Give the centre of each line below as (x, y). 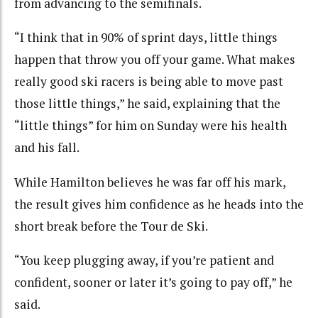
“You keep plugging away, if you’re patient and (144, 261)
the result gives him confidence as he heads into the (159, 204)
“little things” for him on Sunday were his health (150, 126)
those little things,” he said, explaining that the (147, 104)
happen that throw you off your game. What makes (155, 60)
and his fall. (47, 148)
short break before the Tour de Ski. (111, 226)
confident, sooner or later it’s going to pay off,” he (153, 283)
